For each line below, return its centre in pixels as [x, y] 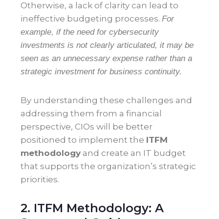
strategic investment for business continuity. [101, 72]
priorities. [40, 180]
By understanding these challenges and [106, 100]
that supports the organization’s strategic [108, 166]
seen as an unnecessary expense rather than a [106, 59]
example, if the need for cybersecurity [90, 32]
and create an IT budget [133, 153]
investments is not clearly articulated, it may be [107, 45]
